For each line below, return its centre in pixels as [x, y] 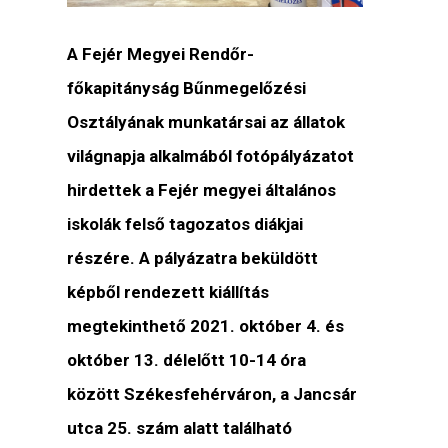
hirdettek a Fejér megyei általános [202, 189]
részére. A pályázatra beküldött [193, 257]
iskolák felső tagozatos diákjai [185, 223]
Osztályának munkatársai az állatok [206, 121]
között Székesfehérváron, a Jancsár [212, 393]
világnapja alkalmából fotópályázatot [211, 155]
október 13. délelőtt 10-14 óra [187, 359]
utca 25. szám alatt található [180, 427]
